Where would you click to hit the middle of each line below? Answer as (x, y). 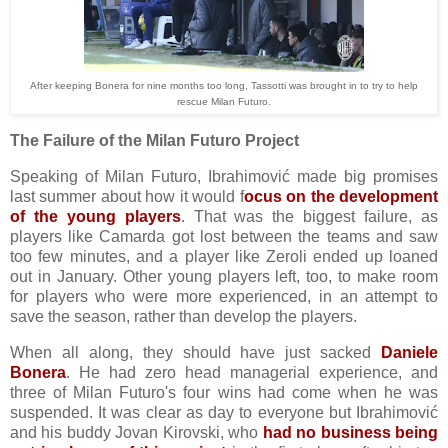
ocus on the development (341, 196)
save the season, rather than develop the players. (185, 316)
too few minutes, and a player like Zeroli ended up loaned (224, 256)
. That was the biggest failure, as (309, 216)
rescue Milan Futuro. (224, 102)
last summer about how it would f (127, 196)
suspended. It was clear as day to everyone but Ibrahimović (224, 412)
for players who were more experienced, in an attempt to (224, 296)
